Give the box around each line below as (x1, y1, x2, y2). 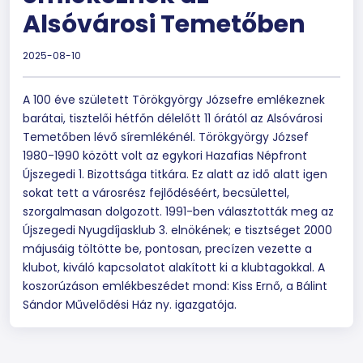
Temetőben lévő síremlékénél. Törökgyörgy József (23, 129, 309, 145)
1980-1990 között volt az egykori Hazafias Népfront (23, 147, 307, 164)
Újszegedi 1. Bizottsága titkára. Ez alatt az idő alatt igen (23, 166, 327, 182)
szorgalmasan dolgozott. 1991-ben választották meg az (23, 203, 334, 220)
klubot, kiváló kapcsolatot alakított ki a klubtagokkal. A (23, 259, 325, 275)
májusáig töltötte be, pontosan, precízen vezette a (23, 241, 312, 257)
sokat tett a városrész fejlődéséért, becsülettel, (23, 185, 289, 201)
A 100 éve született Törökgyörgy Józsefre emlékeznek (23, 92, 325, 108)
